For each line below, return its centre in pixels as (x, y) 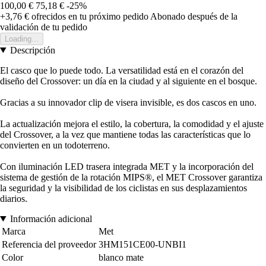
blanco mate (121, 257)
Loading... (22, 39)
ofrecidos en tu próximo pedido (89, 16)
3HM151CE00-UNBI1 (142, 244)
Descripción (32, 50)
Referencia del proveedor (49, 244)
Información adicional (51, 218)
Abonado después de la (194, 16)
